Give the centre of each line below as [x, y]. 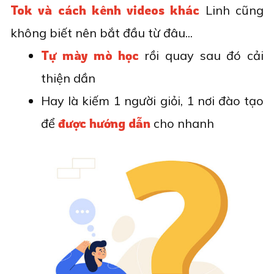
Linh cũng [232, 10]
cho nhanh [182, 123]
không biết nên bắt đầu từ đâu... [102, 33]
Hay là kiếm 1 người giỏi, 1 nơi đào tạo [152, 101]
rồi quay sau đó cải [201, 55]
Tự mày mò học [90, 55]
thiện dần [68, 78]
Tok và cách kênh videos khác [105, 10]
